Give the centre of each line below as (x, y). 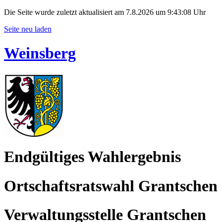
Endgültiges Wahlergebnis (92, 157)
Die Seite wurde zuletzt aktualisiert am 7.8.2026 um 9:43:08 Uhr (105, 12)
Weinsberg (40, 53)
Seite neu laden (28, 29)
